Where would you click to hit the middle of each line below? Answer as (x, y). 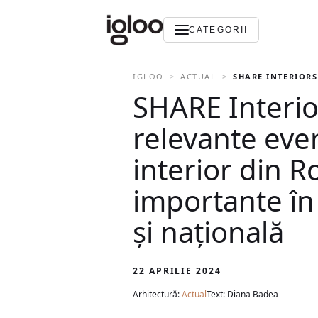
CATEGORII (219, 30)
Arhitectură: (157, 294)
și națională (208, 232)
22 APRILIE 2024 (177, 271)
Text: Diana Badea (242, 294)
